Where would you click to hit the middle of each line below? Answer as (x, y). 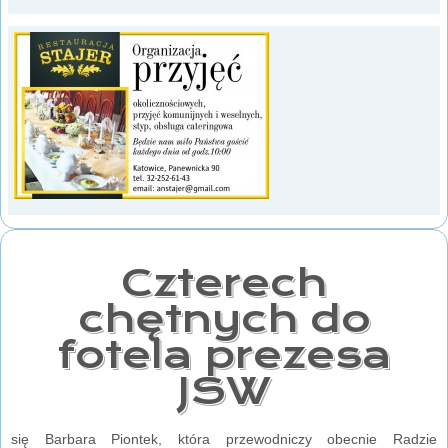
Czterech (224, 283)
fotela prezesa (224, 355)
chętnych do (224, 319)
